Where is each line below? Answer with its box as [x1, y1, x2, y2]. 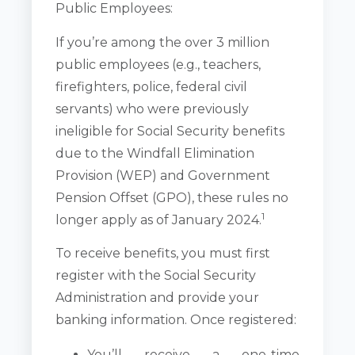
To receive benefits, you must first [55, 246, 271, 261]
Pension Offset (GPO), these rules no [55, 189, 289, 205]
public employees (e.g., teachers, [55, 56, 261, 72]
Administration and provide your [55, 290, 260, 306]
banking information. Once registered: [55, 312, 297, 328]
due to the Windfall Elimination [55, 145, 255, 161]
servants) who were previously [55, 101, 250, 116]
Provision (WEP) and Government [55, 167, 271, 183]
